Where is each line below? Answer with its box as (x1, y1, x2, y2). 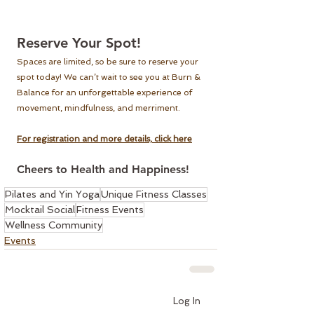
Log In (173, 295, 200, 306)
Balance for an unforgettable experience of (17, 88, 194, 98)
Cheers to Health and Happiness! (17, 163, 189, 177)
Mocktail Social (5, 204, 75, 216)
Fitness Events (76, 204, 144, 216)
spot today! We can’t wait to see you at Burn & (17, 72, 203, 83)
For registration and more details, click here (17, 134, 192, 144)
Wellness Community (5, 219, 102, 231)
